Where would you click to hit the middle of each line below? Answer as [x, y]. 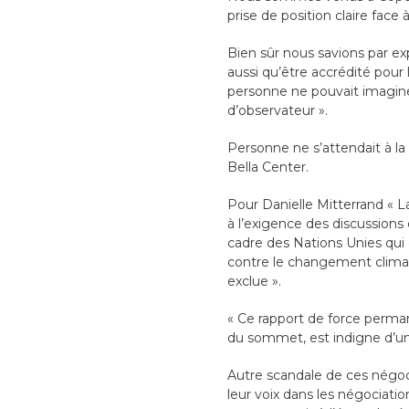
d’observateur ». [277, 111]
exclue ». [254, 282]
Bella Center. [267, 168]
